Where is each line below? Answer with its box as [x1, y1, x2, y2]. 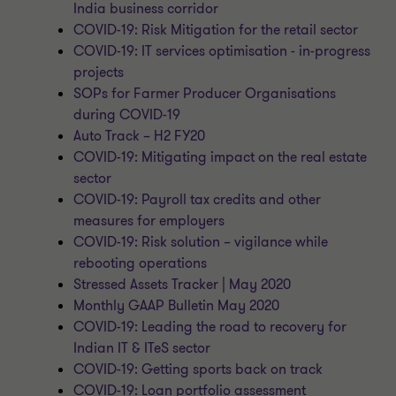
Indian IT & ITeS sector [73, 339, 211, 358]
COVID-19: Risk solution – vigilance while [73, 232, 329, 252]
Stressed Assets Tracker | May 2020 [73, 275, 292, 294]
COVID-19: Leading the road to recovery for [73, 317, 347, 337]
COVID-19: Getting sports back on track [73, 360, 324, 379]
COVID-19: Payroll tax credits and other [73, 190, 322, 209]
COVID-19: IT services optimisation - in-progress [73, 42, 371, 61]
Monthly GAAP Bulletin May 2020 [73, 296, 280, 316]
